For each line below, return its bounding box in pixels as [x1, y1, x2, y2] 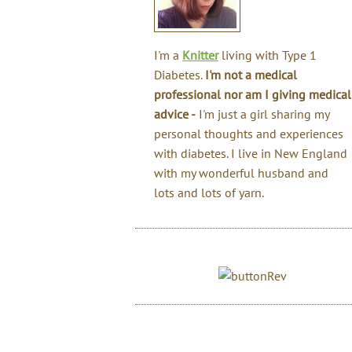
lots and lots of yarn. [154, 185, 264, 200]
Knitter [182, 47, 218, 63]
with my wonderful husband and [154, 165, 328, 181]
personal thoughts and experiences [154, 126, 343, 141]
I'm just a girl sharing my [196, 106, 329, 122]
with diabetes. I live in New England [154, 145, 347, 161]
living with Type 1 [218, 47, 317, 63]
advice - [154, 106, 196, 122]
